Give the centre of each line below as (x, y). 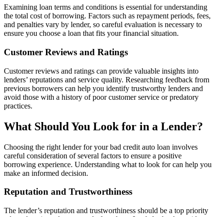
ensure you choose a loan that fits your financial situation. (91, 33)
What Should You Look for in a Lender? (103, 126)
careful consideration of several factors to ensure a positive (93, 155)
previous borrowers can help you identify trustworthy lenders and (103, 88)
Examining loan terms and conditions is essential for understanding (106, 7)
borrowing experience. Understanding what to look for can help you (108, 164)
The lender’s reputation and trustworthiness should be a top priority (106, 211)
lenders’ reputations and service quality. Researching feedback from (107, 79)
